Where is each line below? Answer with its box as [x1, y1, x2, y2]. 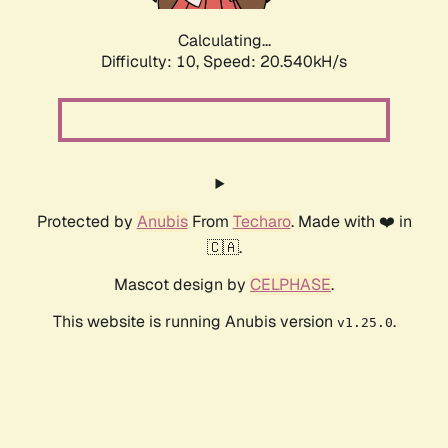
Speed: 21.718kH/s [203, 51, 347, 73]
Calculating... [177, 30, 271, 52]
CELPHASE [250, 274, 331, 296]
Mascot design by [114, 274, 250, 296]
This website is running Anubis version [52, 311, 337, 333]
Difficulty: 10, [101, 51, 203, 73]
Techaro [232, 211, 291, 233]
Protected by [36, 211, 137, 233]
